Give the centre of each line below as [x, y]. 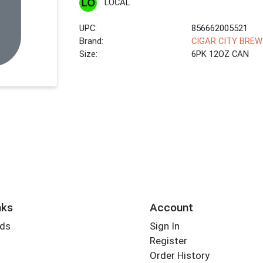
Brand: [92, 41]
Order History [179, 256]
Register [168, 241]
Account [171, 207]
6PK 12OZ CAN [220, 54]
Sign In [164, 226]
